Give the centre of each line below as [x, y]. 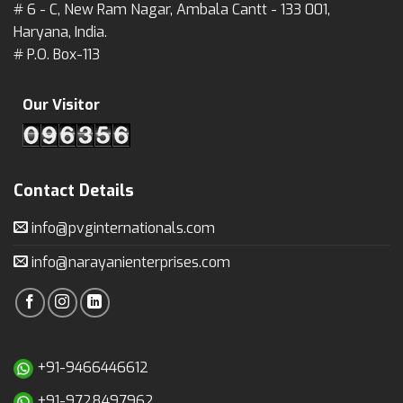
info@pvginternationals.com [121, 228]
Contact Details [74, 190]
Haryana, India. [60, 31]
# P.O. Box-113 [57, 54]
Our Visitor [61, 104]
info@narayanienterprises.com [129, 262]
